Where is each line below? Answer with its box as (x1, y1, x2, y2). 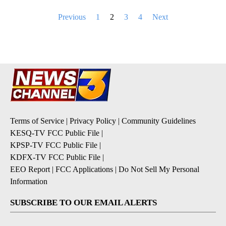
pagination (10, 24, 43, 33)
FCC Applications (55, 164, 113, 174)
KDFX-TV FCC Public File (10, 152, 100, 161)
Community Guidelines (122, 116, 196, 125)
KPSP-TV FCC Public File (10, 140, 97, 149)
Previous (58, 12, 86, 21)
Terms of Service (10, 116, 64, 125)
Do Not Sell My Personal (119, 164, 199, 174)
